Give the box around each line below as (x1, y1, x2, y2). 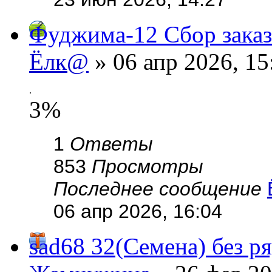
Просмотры (92, 155, 203, 177)
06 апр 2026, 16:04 (53, 200, 222, 222)
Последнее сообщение (53, 177, 267, 200)
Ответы (70, 132, 153, 155)
